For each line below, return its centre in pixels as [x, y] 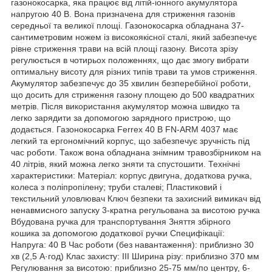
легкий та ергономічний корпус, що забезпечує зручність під [130, 141]
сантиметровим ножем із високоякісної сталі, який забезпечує [134, 37]
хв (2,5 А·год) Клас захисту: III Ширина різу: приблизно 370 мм [135, 256]
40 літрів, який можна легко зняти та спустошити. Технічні [125, 164]
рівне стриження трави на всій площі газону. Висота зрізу [124, 48]
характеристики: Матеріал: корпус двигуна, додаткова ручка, [131, 175]
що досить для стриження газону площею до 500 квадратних [133, 94]
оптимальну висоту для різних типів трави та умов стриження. [134, 71]
